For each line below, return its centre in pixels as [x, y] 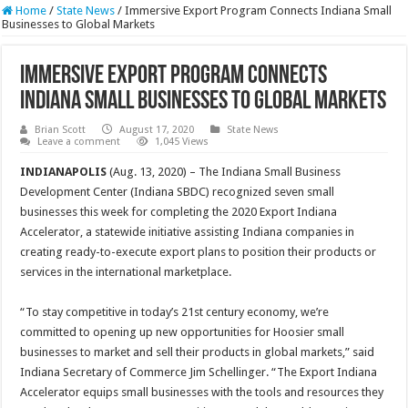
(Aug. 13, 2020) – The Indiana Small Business [225, 172]
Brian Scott [61, 130]
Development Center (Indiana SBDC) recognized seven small [178, 192]
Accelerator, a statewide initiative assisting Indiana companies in [188, 232]
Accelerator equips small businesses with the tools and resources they [202, 393]
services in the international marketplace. [126, 272]
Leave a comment [79, 142]
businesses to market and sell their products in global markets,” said [198, 352]
